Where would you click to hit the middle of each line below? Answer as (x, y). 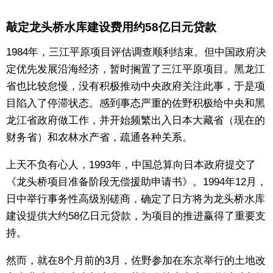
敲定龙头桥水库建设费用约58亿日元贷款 (111, 27)
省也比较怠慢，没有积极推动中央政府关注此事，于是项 (136, 87)
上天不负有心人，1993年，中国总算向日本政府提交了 (131, 165)
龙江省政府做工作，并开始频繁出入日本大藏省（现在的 (136, 121)
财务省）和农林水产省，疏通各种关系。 (99, 138)
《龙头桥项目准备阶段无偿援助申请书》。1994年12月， (136, 182)
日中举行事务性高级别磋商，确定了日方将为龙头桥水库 (136, 199)
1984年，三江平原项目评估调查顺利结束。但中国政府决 (136, 52)
